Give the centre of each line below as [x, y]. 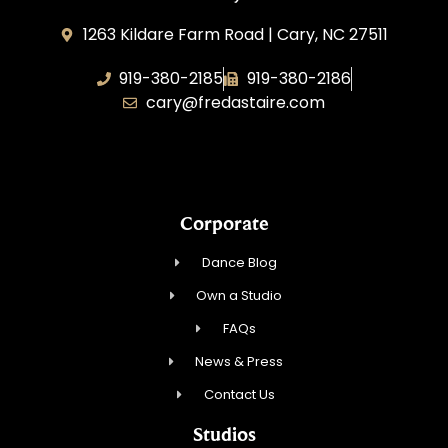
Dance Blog [239, 263]
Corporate [224, 223]
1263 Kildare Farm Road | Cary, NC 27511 [235, 34]
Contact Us [239, 395]
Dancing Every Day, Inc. [224, 146]
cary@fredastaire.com [235, 102]
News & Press [239, 362]
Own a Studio [239, 296]
